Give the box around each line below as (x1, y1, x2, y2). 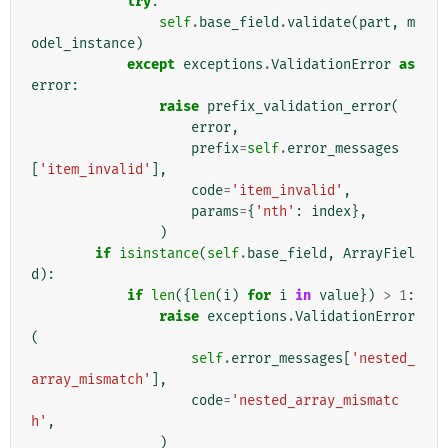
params (191, 203, 239, 221)
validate (287, 14, 351, 32)
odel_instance (31, 35, 135, 53)
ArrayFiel (343, 245, 415, 263)
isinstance (119, 245, 199, 263)
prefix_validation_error (207, 98, 391, 116)
